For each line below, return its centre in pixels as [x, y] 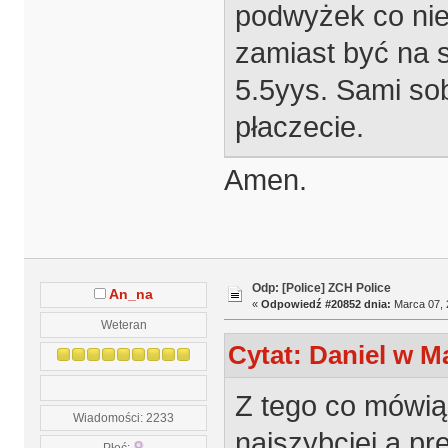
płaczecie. [299, 127]
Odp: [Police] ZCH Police [321, 287]
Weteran [123, 325]
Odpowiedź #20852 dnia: [325, 303]
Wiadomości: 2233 [124, 418]
